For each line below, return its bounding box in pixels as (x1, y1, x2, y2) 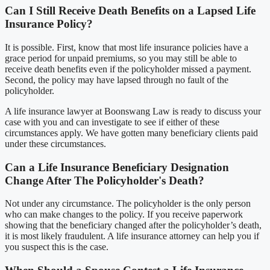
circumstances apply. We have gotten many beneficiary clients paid (5, 128, 258, 139)
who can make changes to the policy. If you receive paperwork (5, 209, 243, 220)
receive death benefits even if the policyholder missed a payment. (5, 64, 251, 75)
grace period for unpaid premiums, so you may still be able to (5, 53, 237, 64)
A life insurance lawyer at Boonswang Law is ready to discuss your (5, 106, 261, 117)
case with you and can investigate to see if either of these (5, 117, 219, 128)
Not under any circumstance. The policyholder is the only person (5, 198, 251, 209)
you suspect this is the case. (5, 242, 108, 253)
